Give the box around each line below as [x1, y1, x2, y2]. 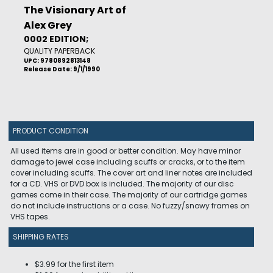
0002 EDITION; [24, 33, 88, 45]
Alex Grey [24, 18, 72, 32]
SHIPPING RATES [13, 232, 69, 242]
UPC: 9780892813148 [24, 57, 91, 65]
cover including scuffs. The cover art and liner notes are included [10, 168, 252, 178]
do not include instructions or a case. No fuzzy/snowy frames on [10, 200, 250, 211]
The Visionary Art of [24, 3, 126, 17]
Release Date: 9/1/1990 [24, 65, 100, 73]
